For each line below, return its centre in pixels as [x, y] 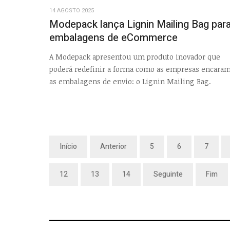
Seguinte [168, 174]
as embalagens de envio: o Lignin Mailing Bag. [130, 81]
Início [68, 146]
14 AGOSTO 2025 [72, 11]
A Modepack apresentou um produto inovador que [135, 56]
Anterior [113, 146]
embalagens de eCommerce [113, 38]
